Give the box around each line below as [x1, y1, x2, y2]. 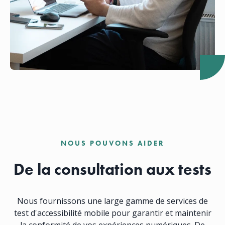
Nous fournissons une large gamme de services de [17, 195, 208, 206]
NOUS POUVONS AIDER [60, 138, 165, 148]
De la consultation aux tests [14, 159, 211, 180]
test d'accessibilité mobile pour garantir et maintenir [14, 207, 211, 218]
